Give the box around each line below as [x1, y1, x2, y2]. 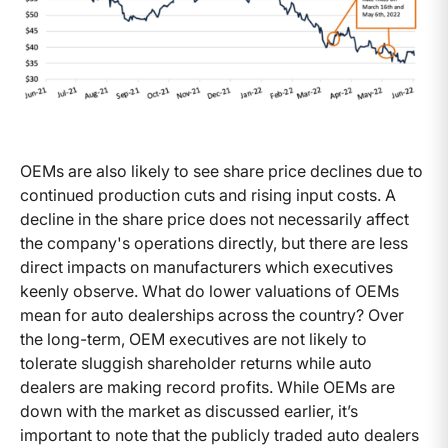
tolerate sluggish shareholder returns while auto [20, 352, 372, 373]
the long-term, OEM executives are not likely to [20, 328, 367, 349]
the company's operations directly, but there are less [20, 232, 408, 253]
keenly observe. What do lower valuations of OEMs [20, 280, 399, 301]
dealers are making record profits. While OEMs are [20, 376, 395, 397]
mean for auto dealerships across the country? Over [20, 304, 404, 325]
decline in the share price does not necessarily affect [20, 208, 409, 229]
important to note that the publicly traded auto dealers [20, 424, 419, 445]
